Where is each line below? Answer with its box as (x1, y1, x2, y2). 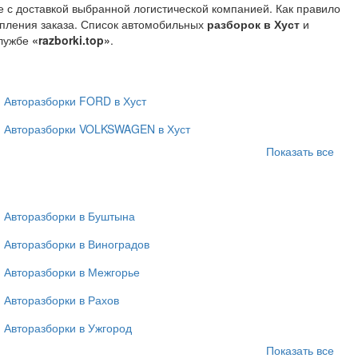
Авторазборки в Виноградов (4, 236, 149, 253)
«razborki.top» (32, 32, 110, 49)
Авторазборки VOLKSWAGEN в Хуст (4, 121, 190, 137)
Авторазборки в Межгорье (4, 264, 140, 280)
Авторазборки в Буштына (4, 208, 135, 225)
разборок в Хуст (207, 16, 300, 33)
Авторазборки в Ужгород (4, 320, 132, 336)
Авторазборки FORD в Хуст (4, 93, 146, 109)
